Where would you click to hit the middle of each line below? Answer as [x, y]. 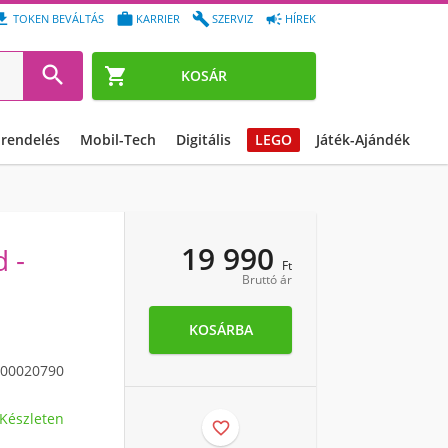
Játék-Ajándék [363, 139]
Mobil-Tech [118, 139]
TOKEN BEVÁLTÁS [58, 18]
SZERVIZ [232, 18]
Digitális [203, 139]
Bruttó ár [267, 279]
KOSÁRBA [220, 329]
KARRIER [158, 18]
